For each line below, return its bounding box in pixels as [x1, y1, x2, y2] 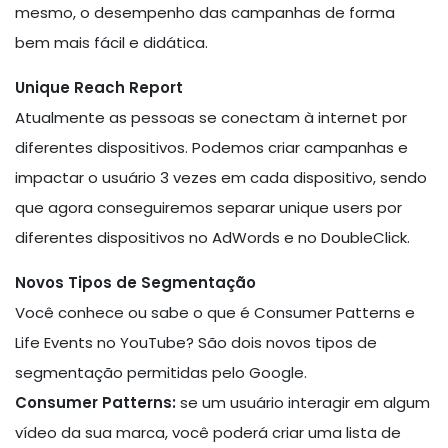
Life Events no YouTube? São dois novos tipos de [15, 331, 377, 353]
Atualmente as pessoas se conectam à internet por [15, 106, 407, 128]
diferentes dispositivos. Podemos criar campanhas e [15, 136, 408, 158]
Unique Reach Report [15, 76, 183, 98]
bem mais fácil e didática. [15, 31, 208, 53]
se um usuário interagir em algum [176, 391, 430, 413]
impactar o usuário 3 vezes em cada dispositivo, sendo [15, 166, 427, 188]
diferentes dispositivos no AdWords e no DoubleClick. [15, 226, 410, 248]
